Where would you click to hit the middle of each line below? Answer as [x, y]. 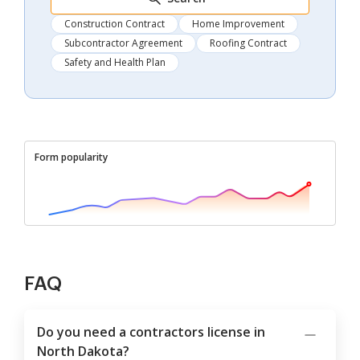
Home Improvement [238, 24]
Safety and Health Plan [115, 63]
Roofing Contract [248, 43]
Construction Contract [115, 24]
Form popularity [71, 157]
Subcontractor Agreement [123, 43]
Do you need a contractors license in [151, 332]
